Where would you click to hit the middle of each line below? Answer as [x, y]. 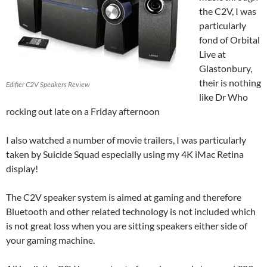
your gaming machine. [50, 240]
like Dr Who [223, 97]
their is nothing [230, 83]
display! [22, 169]
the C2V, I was [228, 11]
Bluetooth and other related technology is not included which [131, 212]
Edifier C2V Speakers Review [48, 85]
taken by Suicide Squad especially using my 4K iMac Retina [125, 154]
